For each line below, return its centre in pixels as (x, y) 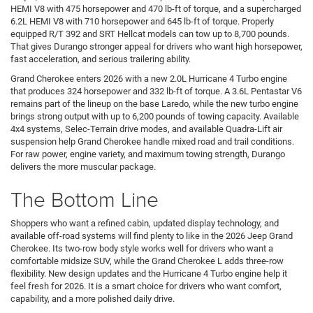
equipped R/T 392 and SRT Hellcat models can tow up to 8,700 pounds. (150, 34)
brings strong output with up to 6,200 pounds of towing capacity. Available (155, 117)
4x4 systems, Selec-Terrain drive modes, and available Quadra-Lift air (146, 129)
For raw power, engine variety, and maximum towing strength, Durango (148, 154)
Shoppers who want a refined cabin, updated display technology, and (145, 224)
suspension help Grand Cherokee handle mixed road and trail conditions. (152, 142)
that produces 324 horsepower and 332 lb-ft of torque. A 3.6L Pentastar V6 (156, 92)
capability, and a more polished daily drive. (93, 299)
